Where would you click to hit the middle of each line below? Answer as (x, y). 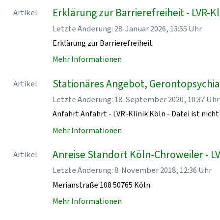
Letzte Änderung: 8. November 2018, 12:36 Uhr (132, 170)
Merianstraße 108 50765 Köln (102, 185)
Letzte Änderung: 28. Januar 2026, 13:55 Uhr (127, 28)
